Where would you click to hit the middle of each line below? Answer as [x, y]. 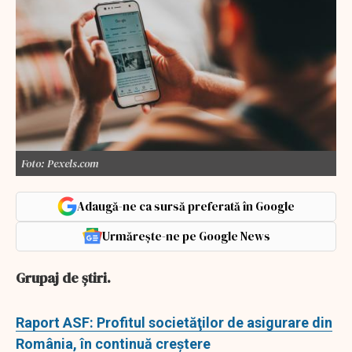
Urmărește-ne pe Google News [186, 236]
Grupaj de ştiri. [63, 277]
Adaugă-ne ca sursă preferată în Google [186, 206]
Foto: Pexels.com [60, 163]
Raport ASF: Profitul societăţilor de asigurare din [174, 322]
